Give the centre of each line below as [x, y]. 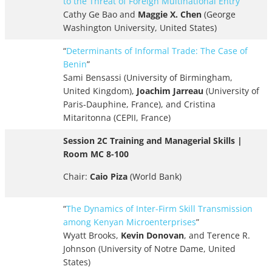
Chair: [76, 177]
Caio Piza [109, 177]
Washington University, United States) [140, 28]
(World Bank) [155, 177]
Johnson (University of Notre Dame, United [149, 249]
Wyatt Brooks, [92, 236]
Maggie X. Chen [170, 15]
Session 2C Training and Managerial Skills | [153, 141]
